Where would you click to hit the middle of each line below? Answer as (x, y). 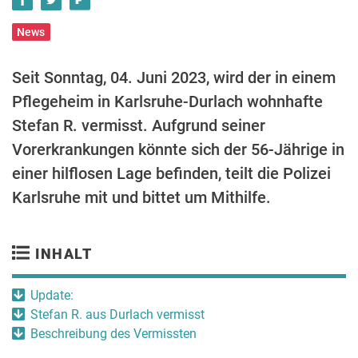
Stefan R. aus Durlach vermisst (117, 314)
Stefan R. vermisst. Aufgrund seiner (139, 125)
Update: (52, 295)
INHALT (61, 254)
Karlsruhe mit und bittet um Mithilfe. (141, 197)
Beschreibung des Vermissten (113, 334)
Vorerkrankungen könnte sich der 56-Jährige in (178, 149)
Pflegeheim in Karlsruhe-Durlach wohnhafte (167, 101)
